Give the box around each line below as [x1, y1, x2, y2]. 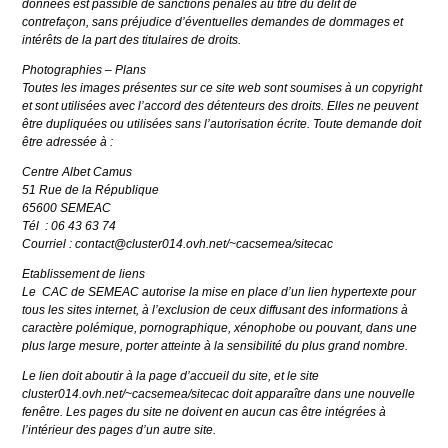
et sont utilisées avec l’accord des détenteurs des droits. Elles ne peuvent [22, 99, 419, 114]
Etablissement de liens [22, 267, 146, 282]
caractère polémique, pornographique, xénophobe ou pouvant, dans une [22, 321, 418, 336]
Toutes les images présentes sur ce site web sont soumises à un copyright [22, 81, 423, 96]
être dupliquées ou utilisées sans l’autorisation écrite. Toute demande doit [22, 117, 422, 132]
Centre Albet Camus [22, 165, 133, 180]
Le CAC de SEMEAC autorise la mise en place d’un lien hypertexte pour [22, 285, 417, 300]
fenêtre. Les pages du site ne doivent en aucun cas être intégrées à [22, 405, 387, 420]
